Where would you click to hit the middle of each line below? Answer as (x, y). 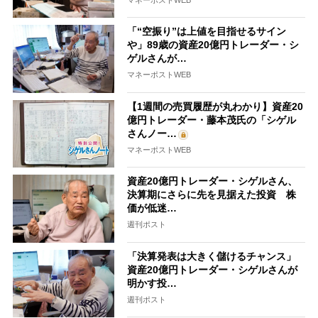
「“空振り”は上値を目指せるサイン (207, 32)
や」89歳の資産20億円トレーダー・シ (213, 45)
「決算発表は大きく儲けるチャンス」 (212, 256)
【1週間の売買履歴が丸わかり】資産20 (215, 106)
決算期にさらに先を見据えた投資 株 (212, 195)
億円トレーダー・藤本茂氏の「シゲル (212, 120)
